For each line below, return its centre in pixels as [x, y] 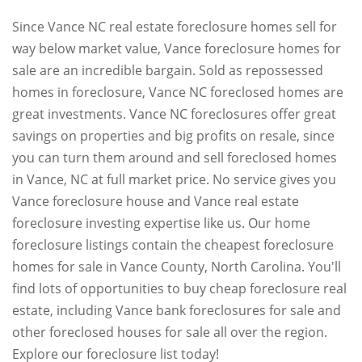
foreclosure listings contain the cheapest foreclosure [173, 245]
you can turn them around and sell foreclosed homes [175, 158]
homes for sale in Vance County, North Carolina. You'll [177, 267]
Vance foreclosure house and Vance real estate [156, 201]
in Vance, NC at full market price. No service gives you [174, 179]
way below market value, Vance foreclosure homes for [177, 48]
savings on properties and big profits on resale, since [173, 136]
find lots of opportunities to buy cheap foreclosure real [179, 288]
